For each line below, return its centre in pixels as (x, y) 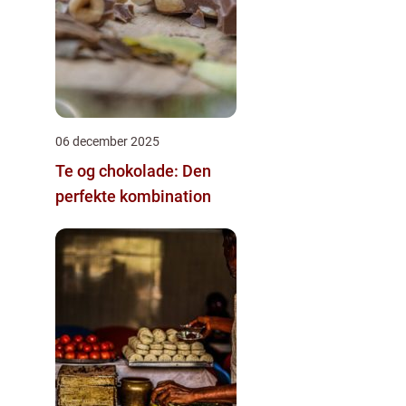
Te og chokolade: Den (133, 171)
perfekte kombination (133, 197)
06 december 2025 (107, 142)
